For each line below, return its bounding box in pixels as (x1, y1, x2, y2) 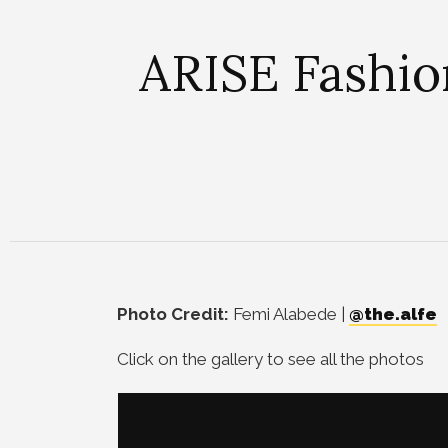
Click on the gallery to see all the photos (117, 349, 424, 369)
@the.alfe (349, 304, 437, 324)
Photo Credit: (117, 304, 229, 324)
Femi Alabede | (229, 304, 349, 324)
